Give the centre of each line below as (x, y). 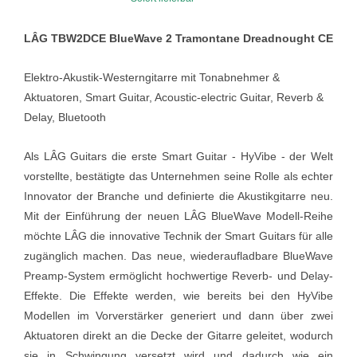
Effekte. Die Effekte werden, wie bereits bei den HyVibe (178, 295)
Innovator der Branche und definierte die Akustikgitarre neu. (178, 196)
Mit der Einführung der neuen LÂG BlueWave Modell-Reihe (178, 216)
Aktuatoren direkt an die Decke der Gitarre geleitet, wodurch (178, 335)
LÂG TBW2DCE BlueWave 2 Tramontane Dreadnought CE (178, 38)
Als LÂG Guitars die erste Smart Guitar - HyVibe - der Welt (178, 156)
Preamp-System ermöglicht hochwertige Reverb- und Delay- (178, 275)
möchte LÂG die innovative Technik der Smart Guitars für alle (178, 235)
